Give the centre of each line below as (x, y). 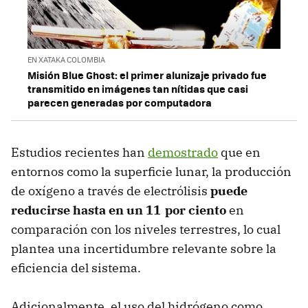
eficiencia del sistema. (76, 268)
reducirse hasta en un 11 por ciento (119, 210)
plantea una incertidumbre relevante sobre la (144, 249)
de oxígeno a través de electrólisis (109, 191)
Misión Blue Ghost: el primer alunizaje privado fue (147, 75)
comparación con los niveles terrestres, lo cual (146, 230)
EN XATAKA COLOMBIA (66, 60)
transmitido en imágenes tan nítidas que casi (138, 89)
